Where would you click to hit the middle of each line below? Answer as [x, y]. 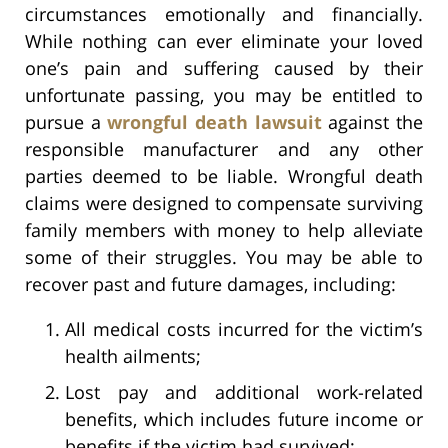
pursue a [66, 121]
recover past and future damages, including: [210, 283]
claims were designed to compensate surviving [224, 202]
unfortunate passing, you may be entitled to [224, 94]
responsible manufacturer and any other [224, 148]
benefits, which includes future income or [244, 418]
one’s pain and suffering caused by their [224, 67]
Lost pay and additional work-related [244, 391]
